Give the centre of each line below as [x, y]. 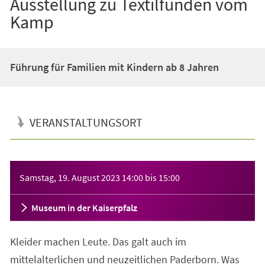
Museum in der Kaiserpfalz [84, 207]
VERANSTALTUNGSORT [86, 122]
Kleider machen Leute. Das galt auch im [98, 241]
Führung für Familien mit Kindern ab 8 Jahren [114, 67]
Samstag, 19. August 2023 [70, 177]
